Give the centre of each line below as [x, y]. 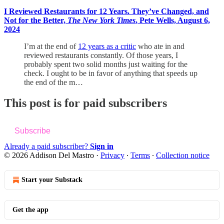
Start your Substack [52, 180]
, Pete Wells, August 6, [173, 20]
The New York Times [101, 20]
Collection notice [183, 155]
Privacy [112, 155]
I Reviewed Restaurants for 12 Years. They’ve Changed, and [106, 11]
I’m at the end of [51, 46]
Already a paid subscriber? [47, 146]
